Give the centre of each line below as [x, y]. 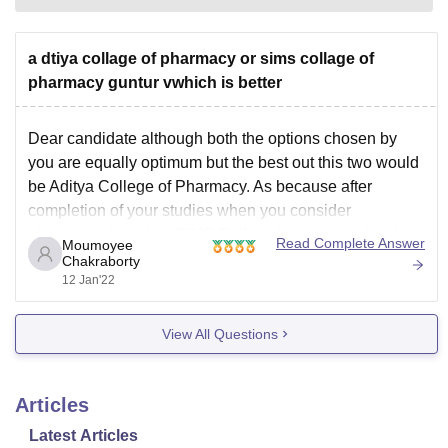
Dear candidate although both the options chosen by [212, 138]
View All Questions [219, 333]
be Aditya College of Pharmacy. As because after [200, 186]
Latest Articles [83, 435]
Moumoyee [98, 245]
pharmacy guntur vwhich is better [155, 82]
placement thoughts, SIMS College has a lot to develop [222, 234]
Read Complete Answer [350, 243]
